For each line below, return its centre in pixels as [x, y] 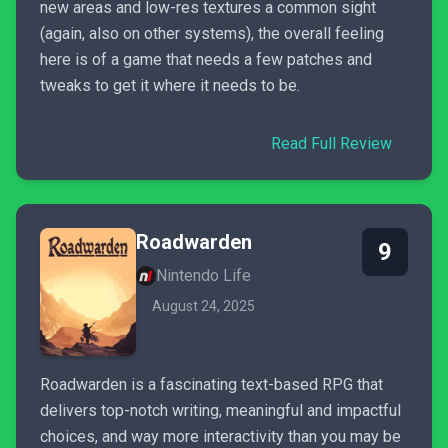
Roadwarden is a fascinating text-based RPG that [211, 384]
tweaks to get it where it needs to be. [170, 85]
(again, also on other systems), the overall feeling [212, 33]
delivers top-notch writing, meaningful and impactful [220, 410]
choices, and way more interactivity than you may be [220, 436]
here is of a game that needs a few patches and [206, 59]
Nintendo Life [203, 275]
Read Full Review [331, 143]
